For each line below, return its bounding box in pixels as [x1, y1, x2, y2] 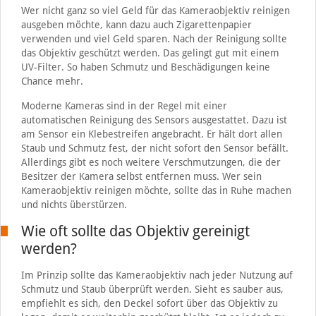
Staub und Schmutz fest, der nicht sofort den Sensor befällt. [20, 142, 288, 154]
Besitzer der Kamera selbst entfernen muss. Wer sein [20, 170, 262, 182]
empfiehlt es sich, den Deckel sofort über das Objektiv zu [20, 297, 278, 309]
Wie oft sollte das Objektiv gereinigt [20, 221, 250, 240]
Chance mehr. [20, 75, 83, 87]
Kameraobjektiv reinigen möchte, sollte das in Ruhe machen [20, 184, 291, 196]
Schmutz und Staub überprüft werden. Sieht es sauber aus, [20, 283, 284, 295]
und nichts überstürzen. [20, 198, 127, 210]
